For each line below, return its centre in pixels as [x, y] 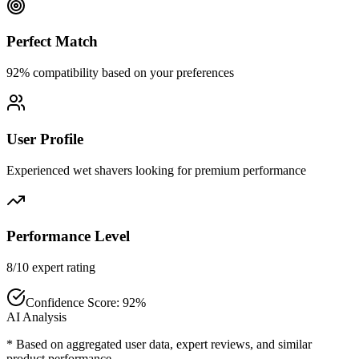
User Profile [45, 139]
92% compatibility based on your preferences [120, 73]
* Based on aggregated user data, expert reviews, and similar [159, 344]
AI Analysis [36, 317]
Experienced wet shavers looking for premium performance [156, 170]
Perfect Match [52, 42]
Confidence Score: [74, 303]
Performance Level [68, 236]
